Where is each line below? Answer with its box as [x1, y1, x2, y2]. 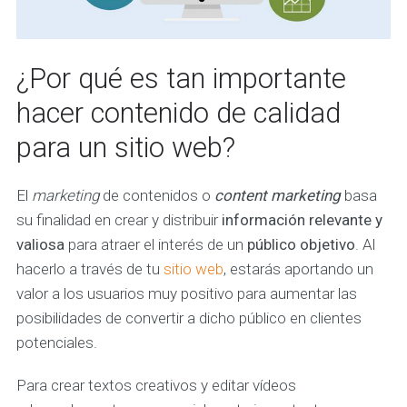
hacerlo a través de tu [15, 260, 164, 279]
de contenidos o [98, 186, 211, 205]
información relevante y [221, 211, 382, 230]
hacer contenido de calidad [15, 96, 341, 131]
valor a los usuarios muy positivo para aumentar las [15, 284, 357, 303]
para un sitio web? [15, 131, 235, 165]
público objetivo [246, 235, 355, 254]
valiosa [15, 235, 65, 254]
